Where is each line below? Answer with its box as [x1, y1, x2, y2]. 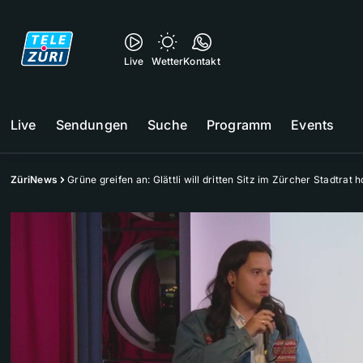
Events [291, 117, 335, 133]
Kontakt [183, 55, 220, 67]
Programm [206, 117, 272, 133]
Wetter [152, 55, 184, 67]
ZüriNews [11, 173, 58, 186]
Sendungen [55, 117, 129, 133]
